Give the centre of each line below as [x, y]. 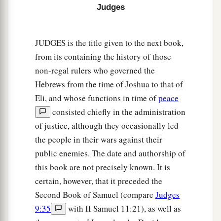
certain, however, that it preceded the [99, 181]
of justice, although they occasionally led [107, 126]
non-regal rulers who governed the [95, 71]
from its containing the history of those [103, 57]
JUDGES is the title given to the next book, [109, 43]
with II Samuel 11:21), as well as [124, 209]
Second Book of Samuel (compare [95, 195]
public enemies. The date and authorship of [110, 153]
